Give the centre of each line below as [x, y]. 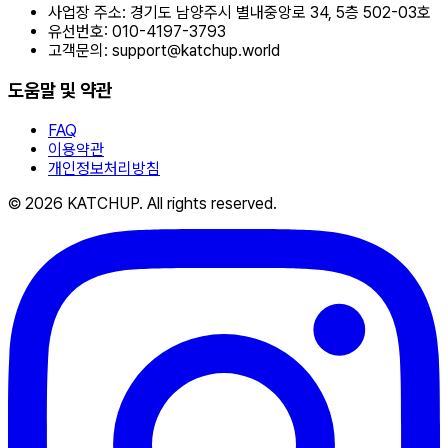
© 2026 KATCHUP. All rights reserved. [142, 203]
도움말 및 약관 [60, 90]
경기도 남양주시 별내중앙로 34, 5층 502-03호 [278, 13]
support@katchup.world [196, 51]
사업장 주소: [87, 13]
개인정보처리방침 [104, 168]
